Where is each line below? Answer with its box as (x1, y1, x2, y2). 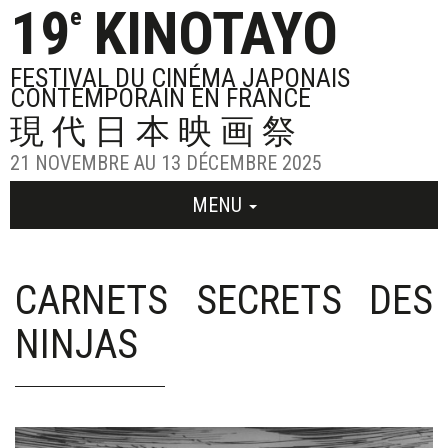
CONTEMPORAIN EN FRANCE (10, 83, 311, 113)
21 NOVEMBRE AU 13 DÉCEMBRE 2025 (10, 151, 322, 175)
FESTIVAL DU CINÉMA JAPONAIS (10, 63, 350, 93)
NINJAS (15, 321, 138, 368)
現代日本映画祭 (10, 111, 304, 151)
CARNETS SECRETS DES (15, 277, 433, 324)
